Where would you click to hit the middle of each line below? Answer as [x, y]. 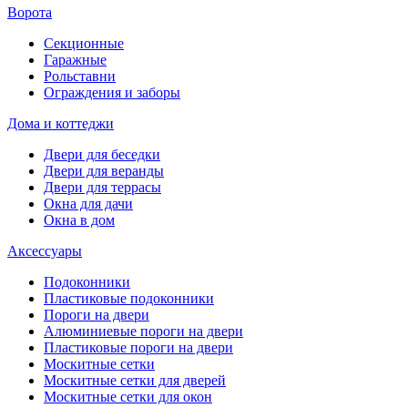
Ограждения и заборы [112, 93]
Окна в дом [79, 220]
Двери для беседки [102, 155]
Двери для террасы [102, 188]
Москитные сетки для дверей [135, 381]
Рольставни [80, 76]
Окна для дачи [88, 204]
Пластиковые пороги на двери [138, 348]
